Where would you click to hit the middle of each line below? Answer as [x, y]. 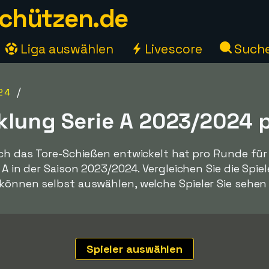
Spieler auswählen [134, 249]
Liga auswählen [65, 49]
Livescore [172, 49]
